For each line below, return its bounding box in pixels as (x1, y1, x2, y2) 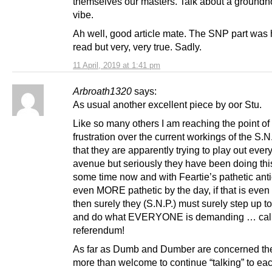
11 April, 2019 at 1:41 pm (73, 61, 160, 70)
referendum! (73, 225, 124, 236)
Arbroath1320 (73, 86, 132, 97)
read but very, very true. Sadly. (73, 41, 202, 53)
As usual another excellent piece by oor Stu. (73, 99, 262, 110)
